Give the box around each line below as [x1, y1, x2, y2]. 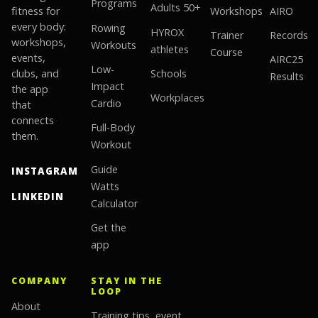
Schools [150, 67, 187, 80]
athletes [150, 42, 189, 56]
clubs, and [11, 66, 59, 80]
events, [11, 50, 45, 65]
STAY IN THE [90, 275, 163, 287]
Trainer [209, 28, 243, 42]
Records [269, 28, 308, 42]
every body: [11, 19, 66, 33]
